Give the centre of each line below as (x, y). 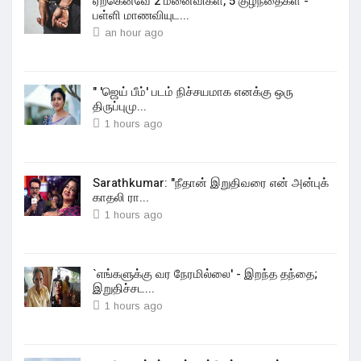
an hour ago (134, 33)
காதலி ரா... (121, 197)
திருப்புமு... (120, 106)
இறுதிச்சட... (124, 288)
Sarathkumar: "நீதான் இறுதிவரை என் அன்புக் (211, 183)
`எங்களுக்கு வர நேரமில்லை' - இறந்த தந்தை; (205, 274)
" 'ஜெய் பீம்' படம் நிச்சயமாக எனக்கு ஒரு (193, 92)
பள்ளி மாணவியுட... (141, 15)
